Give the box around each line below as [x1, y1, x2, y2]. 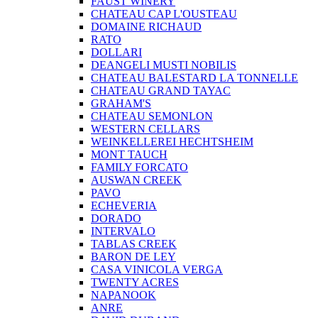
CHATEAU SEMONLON [91, 110, 213, 122]
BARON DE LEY [91, 251, 176, 263]
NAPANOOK [91, 289, 156, 301]
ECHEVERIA [91, 199, 157, 212]
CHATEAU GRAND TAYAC [91, 84, 231, 97]
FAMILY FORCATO [91, 161, 188, 173]
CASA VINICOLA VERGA [91, 263, 223, 275]
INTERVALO [91, 225, 155, 237]
